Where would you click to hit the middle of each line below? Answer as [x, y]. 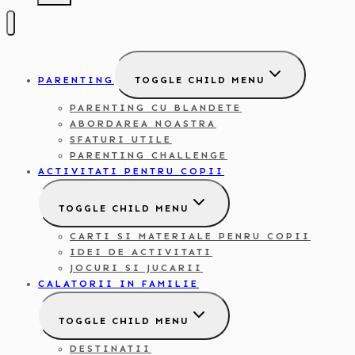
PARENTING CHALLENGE [149, 156]
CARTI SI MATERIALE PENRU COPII [190, 237]
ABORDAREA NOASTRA [143, 124]
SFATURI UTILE [121, 140]
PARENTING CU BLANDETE [156, 108]
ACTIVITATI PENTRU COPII [131, 172]
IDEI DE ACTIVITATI [141, 252]
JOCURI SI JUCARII [136, 268]
